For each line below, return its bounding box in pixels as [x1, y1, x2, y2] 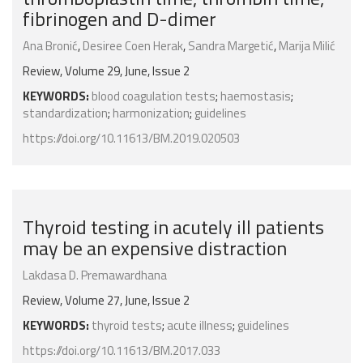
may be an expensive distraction [23, 233, 287, 263]
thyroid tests [92, 316, 162, 335]
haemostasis [220, 87, 291, 106]
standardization [23, 104, 108, 123]
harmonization [113, 104, 190, 123]
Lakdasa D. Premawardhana [23, 266, 167, 285]
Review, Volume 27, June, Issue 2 [23, 291, 190, 310]
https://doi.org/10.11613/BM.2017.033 [23, 341, 220, 361]
